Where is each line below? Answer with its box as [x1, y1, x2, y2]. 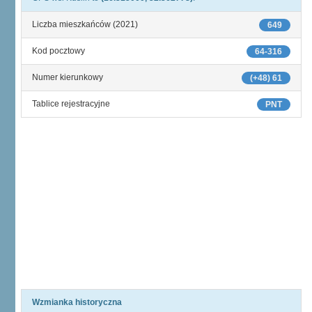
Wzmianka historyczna [32, 297, 122, 307]
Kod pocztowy [32, 46, 85, 56]
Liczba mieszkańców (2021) [32, 19, 138, 29]
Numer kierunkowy [32, 72, 103, 82]
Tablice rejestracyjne [32, 99, 110, 109]
